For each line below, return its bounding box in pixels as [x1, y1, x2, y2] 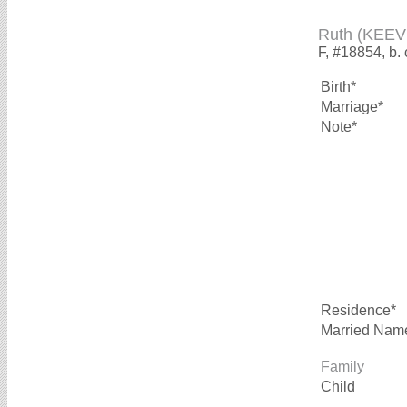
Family [321, 359, 364, 375]
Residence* [321, 303, 396, 319]
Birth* [321, 79, 356, 95]
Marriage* [321, 99, 383, 115]
